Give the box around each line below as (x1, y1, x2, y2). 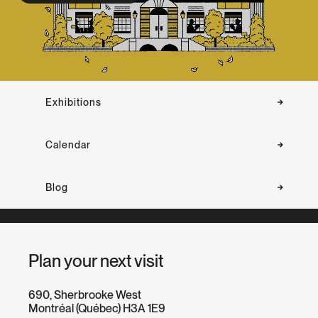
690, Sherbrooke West (28, 287, 141, 302)
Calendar (45, 138, 91, 150)
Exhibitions (45, 96, 102, 108)
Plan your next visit (28, 250, 163, 271)
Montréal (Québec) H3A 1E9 (28, 301, 165, 315)
